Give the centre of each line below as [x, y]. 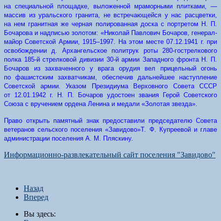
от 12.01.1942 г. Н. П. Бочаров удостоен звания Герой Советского [110, 95]
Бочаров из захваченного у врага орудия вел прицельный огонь [110, 68]
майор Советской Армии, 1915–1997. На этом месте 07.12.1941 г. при [110, 42]
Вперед [36, 197]
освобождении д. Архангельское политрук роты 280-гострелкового [110, 51]
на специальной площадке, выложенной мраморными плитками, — [110, 6]
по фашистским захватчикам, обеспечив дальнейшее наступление [110, 77]
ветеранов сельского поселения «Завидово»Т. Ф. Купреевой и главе [110, 129]
